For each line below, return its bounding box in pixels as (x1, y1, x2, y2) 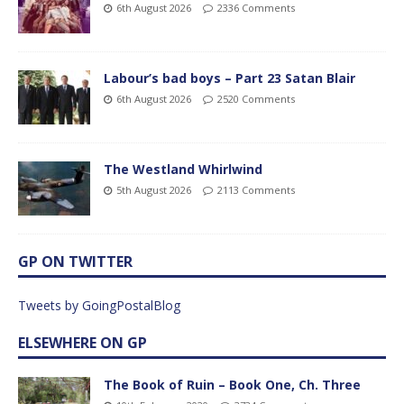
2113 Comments (217, 182, 295, 197)
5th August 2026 (116, 182, 191, 197)
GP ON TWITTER (18, 251, 133, 271)
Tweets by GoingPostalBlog (18, 296, 180, 314)
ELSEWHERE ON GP (18, 332, 147, 353)
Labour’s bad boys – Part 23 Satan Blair (104, 69, 355, 87)
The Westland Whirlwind (104, 160, 262, 178)
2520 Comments (217, 91, 295, 106)
